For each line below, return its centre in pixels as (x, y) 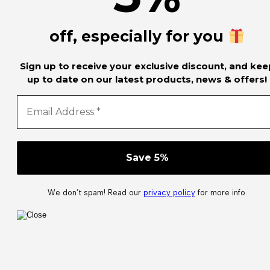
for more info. (221, 193)
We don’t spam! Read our (95, 193)
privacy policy (169, 193)
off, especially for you (136, 36)
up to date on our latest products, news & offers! (147, 80)
